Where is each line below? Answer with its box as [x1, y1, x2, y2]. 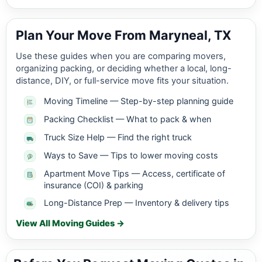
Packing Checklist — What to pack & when [44, 114, 211, 125]
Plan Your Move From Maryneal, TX [16, 27, 231, 43]
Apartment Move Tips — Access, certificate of [44, 168, 225, 179]
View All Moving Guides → [16, 218, 125, 229]
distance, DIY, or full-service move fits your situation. [16, 75, 229, 87]
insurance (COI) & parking [44, 180, 143, 191]
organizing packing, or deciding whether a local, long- [16, 63, 232, 74]
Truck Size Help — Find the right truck [44, 132, 192, 143]
